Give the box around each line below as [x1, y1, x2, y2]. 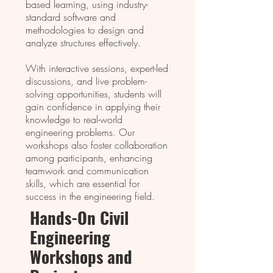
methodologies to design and [26, 23, 144, 37]
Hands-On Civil [30, 205, 129, 230]
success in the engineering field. [26, 190, 155, 203]
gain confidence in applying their [26, 100, 160, 113]
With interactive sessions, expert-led [26, 62, 168, 75]
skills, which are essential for [26, 177, 140, 190]
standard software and [26, 10, 116, 24]
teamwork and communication [26, 164, 149, 177]
